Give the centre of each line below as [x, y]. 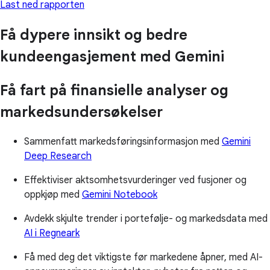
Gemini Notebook [120, 195]
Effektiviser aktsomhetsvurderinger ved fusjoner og [135, 181]
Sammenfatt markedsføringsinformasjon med [123, 142]
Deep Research [58, 156]
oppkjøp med [53, 195]
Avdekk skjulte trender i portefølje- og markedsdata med [146, 219]
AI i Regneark [52, 234]
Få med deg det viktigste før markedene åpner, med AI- [143, 258]
